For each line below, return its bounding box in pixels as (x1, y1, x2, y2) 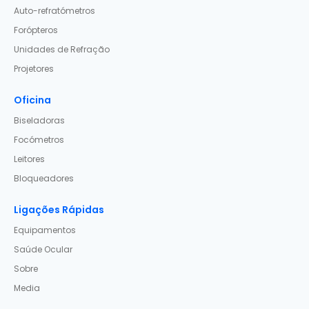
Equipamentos (14, 224, 77, 236)
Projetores (14, 63, 54, 74)
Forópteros (14, 24, 59, 36)
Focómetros (14, 134, 65, 146)
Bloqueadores (14, 172, 74, 184)
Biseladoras (14, 114, 66, 126)
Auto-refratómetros (14, 5, 96, 17)
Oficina (14, 93, 52, 107)
